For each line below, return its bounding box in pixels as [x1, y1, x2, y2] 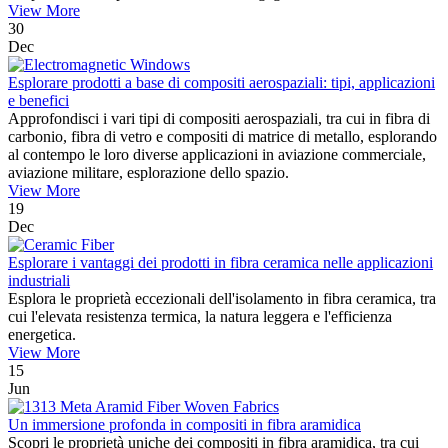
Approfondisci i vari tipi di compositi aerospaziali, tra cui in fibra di [8, 110, 430, 128]
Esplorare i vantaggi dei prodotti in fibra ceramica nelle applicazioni [8, 254, 433, 272]
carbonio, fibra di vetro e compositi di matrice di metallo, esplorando [8, 128, 437, 146]
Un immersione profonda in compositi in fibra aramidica [8, 416, 361, 434]
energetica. [8, 326, 76, 344]
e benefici [8, 92, 69, 110]
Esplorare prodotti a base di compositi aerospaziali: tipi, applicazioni [8, 74, 435, 92]
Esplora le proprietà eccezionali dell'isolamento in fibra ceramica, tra [8, 290, 436, 308]
